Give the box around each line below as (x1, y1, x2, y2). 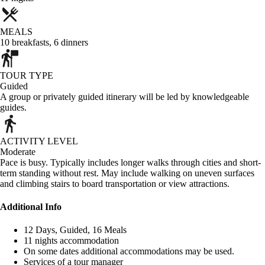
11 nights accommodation (24, 235, 119, 246)
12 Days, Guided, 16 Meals (24, 225, 127, 235)
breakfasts (12, 37, 49, 47)
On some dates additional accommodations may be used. (24, 246, 234, 257)
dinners (61, 37, 88, 47)
